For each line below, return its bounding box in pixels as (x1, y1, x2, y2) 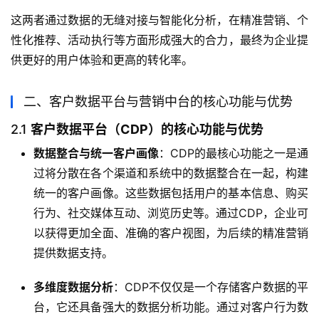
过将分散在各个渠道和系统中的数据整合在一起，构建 (33, 166, 308, 181)
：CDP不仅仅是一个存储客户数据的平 (113, 280, 308, 295)
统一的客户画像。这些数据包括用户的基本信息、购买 (33, 186, 308, 201)
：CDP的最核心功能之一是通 (159, 146, 308, 161)
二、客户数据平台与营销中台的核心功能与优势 (23, 94, 293, 110)
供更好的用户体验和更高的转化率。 (11, 53, 193, 68)
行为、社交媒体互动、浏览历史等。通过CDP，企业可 (33, 206, 308, 221)
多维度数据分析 (33, 280, 113, 295)
